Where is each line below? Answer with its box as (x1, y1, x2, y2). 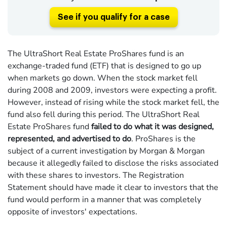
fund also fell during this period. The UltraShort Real (8, 109, 200, 121)
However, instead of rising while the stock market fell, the (8, 97, 219, 108)
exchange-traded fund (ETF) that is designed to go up (8, 60, 201, 72)
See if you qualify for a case (57, 13, 170, 22)
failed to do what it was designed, (91, 121, 214, 133)
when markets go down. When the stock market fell (8, 72, 198, 84)
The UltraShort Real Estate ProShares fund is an (8, 48, 184, 60)
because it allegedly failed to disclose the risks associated (8, 158, 218, 169)
